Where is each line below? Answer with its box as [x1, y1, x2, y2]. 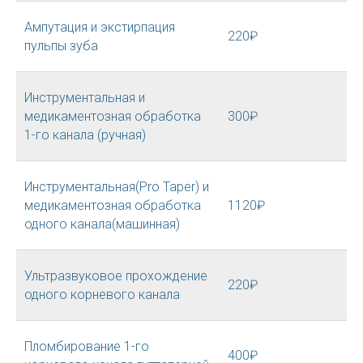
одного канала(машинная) [24, 216, 180, 232]
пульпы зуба [24, 38, 98, 53]
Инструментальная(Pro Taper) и [24, 179, 209, 194]
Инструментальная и [24, 90, 145, 105]
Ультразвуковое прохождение [24, 268, 207, 284]
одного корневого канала [24, 287, 180, 302]
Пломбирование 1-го [24, 339, 149, 354]
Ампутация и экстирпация [24, 19, 175, 35]
